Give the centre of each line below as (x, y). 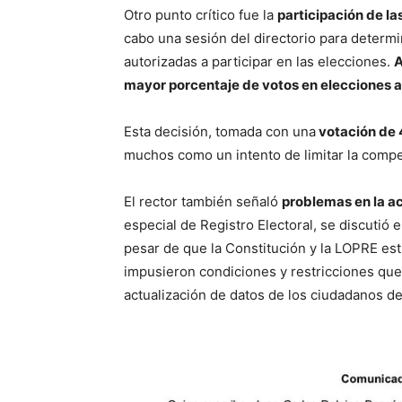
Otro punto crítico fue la (201, 15)
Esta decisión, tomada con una (220, 132)
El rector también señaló (203, 202)
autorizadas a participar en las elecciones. (259, 62)
